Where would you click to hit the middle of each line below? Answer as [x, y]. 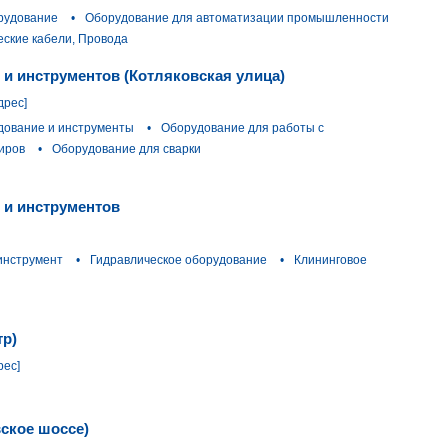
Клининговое [330, 260]
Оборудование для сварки [126, 149]
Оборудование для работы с [242, 128]
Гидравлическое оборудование [178, 260]
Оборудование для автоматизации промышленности [237, 17]
